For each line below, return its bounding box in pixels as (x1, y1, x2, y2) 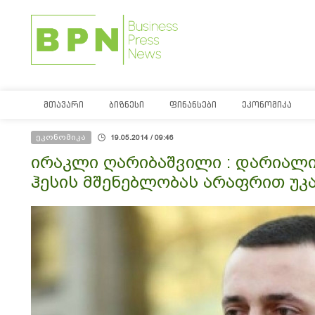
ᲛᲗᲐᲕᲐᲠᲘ (44, 99, 84, 110)
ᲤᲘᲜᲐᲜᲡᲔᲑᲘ (169, 99, 217, 110)
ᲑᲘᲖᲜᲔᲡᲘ (109, 99, 144, 110)
